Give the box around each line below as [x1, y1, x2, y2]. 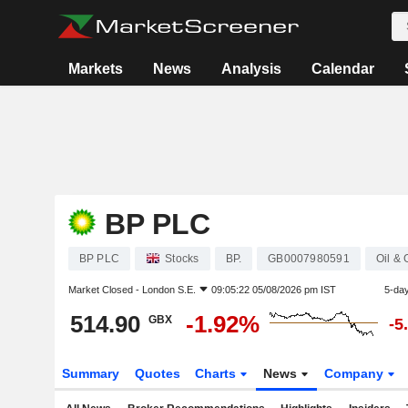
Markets [68, 61, 124, 76]
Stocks [165, 252, 199, 265]
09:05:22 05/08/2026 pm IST [210, 284, 336, 295]
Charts [195, 366, 240, 381]
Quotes [134, 366, 180, 381]
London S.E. [141, 284, 196, 295]
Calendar [311, 61, 375, 76]
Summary [61, 366, 119, 381]
